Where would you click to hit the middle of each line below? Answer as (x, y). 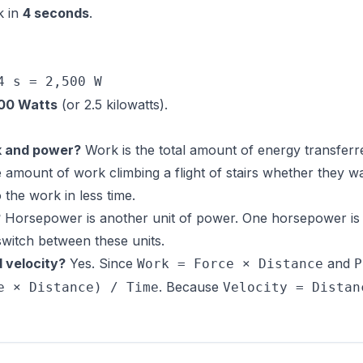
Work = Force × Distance (230, 264)
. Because (191, 287)
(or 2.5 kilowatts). (113, 105)
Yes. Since (101, 263)
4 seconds (56, 13)
